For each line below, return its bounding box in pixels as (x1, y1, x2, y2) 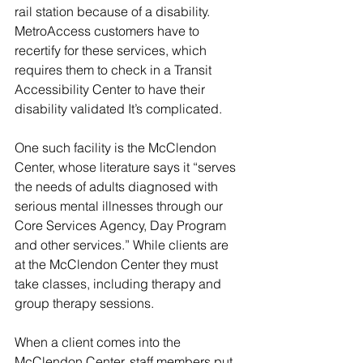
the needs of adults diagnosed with (15, 178, 221, 195)
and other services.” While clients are (15, 237, 232, 254)
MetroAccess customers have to (15, 23, 203, 40)
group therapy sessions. (15, 295, 154, 312)
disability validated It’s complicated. (15, 100, 222, 117)
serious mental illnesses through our (15, 198, 226, 215)
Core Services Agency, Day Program (15, 217, 229, 234)
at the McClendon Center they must (15, 256, 221, 273)
